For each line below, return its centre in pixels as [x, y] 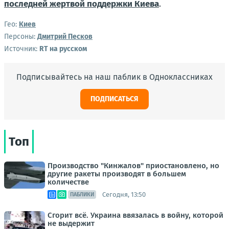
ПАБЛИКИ [82, 194]
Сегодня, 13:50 [124, 194]
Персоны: [20, 37]
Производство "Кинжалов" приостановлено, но [133, 166]
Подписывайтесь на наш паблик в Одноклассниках [114, 77]
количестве [68, 182]
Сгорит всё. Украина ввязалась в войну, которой [135, 215]
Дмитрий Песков [65, 37]
